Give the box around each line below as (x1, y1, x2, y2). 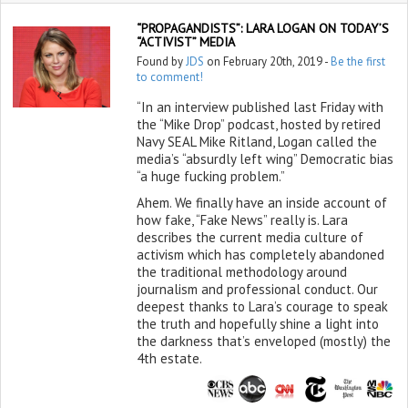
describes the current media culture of (136, 229, 363, 246)
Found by (136, 54, 186, 69)
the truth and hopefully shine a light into (136, 315, 379, 332)
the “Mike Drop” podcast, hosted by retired (136, 116, 381, 133)
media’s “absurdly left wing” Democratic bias (136, 150, 393, 168)
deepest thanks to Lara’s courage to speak (136, 298, 388, 315)
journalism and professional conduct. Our (136, 280, 378, 298)
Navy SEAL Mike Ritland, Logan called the (136, 133, 377, 150)
